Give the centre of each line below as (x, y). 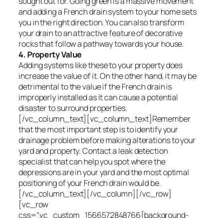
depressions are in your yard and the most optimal (104, 172)
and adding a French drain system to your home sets (108, 11)
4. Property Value (50, 54)
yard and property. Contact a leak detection (93, 151)
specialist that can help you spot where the (92, 161)
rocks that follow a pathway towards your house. (101, 44)
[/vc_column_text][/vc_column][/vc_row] (95, 193)
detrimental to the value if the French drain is (95, 86)
